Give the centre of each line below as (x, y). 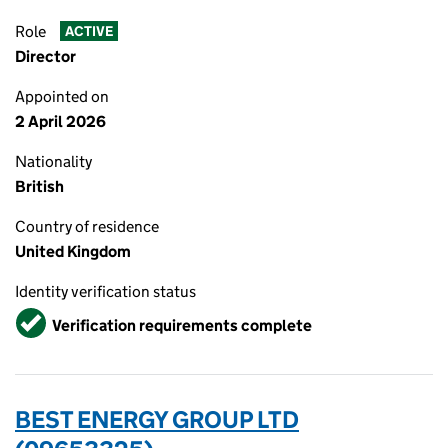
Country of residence (87, 226)
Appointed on (62, 96)
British (39, 186)
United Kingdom (73, 251)
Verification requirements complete (182, 325)
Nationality (53, 161)
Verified (46, 316)
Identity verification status (105, 291)
